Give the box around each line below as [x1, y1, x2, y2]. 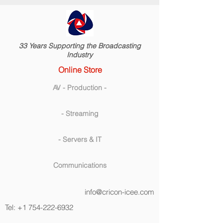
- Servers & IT [58, 135, 102, 144]
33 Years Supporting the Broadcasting [18, 41, 141, 50]
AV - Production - [53, 83, 107, 92]
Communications [53, 161, 107, 170]
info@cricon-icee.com [85, 187, 154, 197]
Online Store [58, 65, 102, 75]
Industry [67, 50, 93, 59]
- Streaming [61, 109, 99, 118]
